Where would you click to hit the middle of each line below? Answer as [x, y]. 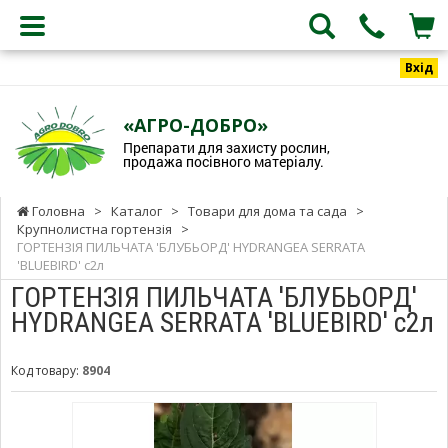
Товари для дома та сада [267, 210]
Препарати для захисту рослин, [226, 147]
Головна [57, 210]
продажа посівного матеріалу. [223, 161]
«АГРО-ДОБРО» [195, 124]
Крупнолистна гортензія [94, 228]
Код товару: [46, 370]
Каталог [136, 210]
